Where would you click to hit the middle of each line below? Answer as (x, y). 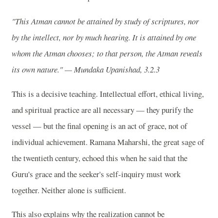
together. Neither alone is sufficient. (69, 190)
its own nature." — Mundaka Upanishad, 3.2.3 (86, 69)
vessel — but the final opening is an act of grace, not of (100, 126)
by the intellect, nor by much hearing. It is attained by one (104, 37)
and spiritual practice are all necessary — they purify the (102, 109)
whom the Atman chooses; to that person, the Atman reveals (107, 53)
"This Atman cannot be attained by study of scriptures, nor (105, 21)
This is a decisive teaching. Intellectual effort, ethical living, (108, 93)
